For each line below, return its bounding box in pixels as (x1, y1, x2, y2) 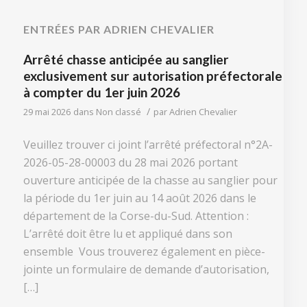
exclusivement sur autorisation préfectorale (23, 68, 282, 84)
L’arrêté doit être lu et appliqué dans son (23, 225, 232, 241)
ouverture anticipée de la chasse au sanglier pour (23, 172, 278, 188)
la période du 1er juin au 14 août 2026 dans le (23, 190, 256, 206)
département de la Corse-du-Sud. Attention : (23, 208, 249, 223)
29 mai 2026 (23, 106, 71, 119)
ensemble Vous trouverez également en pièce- (23, 243, 265, 259)
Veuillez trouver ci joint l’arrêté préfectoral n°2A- (23, 136, 273, 152)
